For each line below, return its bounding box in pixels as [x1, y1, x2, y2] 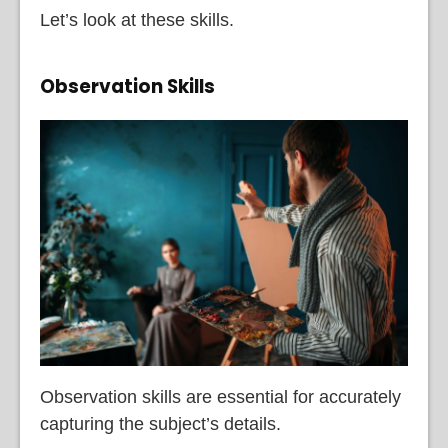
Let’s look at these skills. [40, 9, 234, 30]
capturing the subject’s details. [40, 413, 286, 434]
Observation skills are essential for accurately [40, 386, 401, 407]
